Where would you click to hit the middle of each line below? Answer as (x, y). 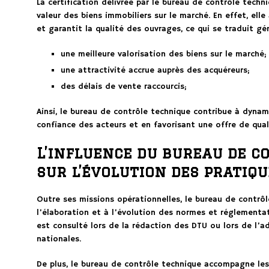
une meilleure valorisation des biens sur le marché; (163, 54)
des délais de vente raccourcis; (123, 87)
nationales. (59, 239)
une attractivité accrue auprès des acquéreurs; (155, 71)
